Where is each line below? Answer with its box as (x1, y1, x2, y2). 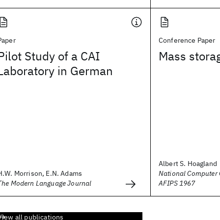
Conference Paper (159, 36, 216, 45)
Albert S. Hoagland (159, 159, 217, 168)
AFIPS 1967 (159, 179, 195, 188)
